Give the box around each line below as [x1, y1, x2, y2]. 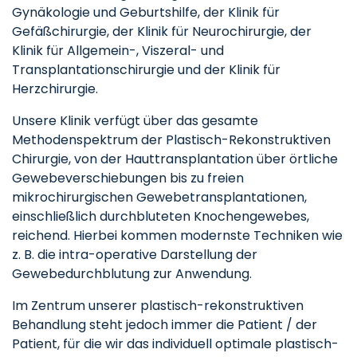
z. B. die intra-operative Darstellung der [12, 245, 257, 264]
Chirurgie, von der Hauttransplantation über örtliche [12, 150, 338, 168]
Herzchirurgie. [12, 80, 98, 98]
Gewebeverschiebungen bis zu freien [12, 169, 244, 187]
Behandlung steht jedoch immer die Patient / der [12, 316, 317, 334]
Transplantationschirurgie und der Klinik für [12, 61, 280, 79]
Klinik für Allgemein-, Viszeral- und [12, 41, 224, 60]
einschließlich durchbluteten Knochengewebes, [12, 207, 309, 226]
